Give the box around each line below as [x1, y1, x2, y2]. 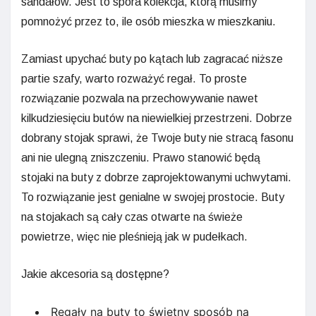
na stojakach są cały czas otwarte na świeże [21, 210, 243, 223]
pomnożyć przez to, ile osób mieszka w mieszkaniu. [21, 15, 276, 28]
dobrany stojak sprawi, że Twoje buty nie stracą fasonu [21, 131, 293, 144]
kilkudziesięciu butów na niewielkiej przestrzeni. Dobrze [21, 111, 292, 124]
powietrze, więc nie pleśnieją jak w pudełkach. [21, 230, 248, 243]
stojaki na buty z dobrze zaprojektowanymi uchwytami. [21, 171, 291, 183]
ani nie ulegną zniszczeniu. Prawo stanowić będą [21, 151, 260, 164]
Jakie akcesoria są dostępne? [21, 267, 169, 280]
